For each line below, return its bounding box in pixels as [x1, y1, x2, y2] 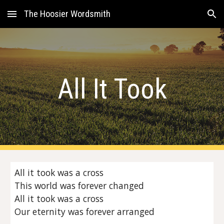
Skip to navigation [153, 14, 216, 23]
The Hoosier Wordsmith [24, 8, 110, 19]
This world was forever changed [14, 179, 144, 191]
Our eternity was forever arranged [14, 205, 155, 217]
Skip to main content [8, 14, 79, 23]
